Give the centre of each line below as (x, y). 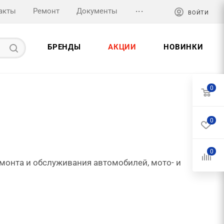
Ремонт (46, 11)
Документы (97, 11)
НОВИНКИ (183, 47)
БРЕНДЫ (64, 47)
